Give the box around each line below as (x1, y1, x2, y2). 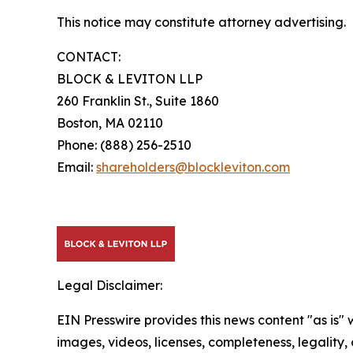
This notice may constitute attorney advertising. (57, 14, 346, 30)
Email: (57, 159, 96, 175)
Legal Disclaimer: (57, 277, 162, 293)
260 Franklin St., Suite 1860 (57, 93, 219, 109)
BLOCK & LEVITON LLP (57, 71, 203, 87)
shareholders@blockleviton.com (96, 159, 290, 175)
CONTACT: (57, 49, 121, 65)
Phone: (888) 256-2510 (57, 137, 191, 153)
